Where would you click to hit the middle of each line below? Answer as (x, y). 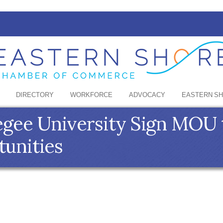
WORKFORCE (91, 95)
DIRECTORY (35, 95)
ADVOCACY (147, 95)
